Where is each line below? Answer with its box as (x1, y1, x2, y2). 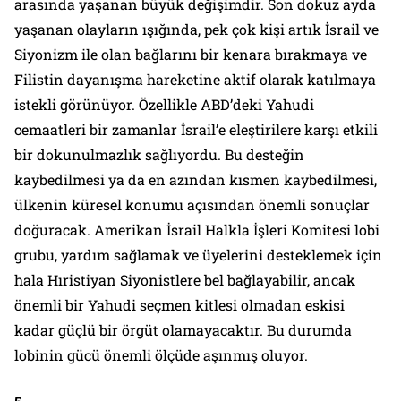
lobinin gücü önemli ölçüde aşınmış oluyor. (14, 345, 308, 364)
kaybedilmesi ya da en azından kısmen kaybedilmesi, (14, 169, 377, 189)
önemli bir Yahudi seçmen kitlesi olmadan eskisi (14, 294, 345, 314)
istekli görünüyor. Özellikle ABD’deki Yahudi (14, 94, 314, 114)
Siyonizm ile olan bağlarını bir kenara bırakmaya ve (14, 44, 367, 64)
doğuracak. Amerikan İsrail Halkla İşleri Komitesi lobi (14, 219, 380, 239)
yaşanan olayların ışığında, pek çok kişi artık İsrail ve (14, 19, 379, 38)
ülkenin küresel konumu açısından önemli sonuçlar (14, 194, 370, 214)
